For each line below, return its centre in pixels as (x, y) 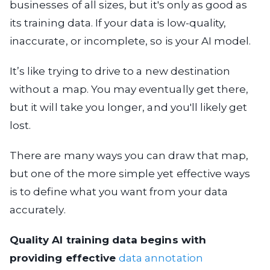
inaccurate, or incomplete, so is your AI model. (130, 41)
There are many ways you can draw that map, (129, 155)
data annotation (161, 258)
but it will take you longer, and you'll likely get (129, 107)
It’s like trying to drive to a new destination (120, 71)
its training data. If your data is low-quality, (118, 23)
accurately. (38, 210)
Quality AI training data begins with (108, 240)
